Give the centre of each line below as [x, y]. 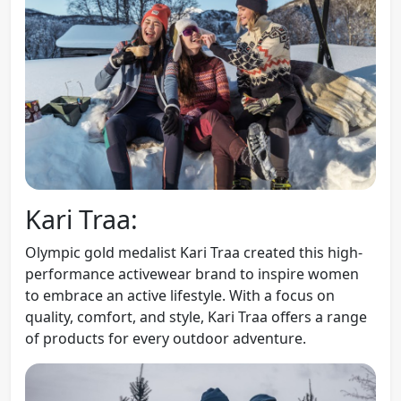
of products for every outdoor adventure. [166, 338]
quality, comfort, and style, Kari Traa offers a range [196, 316]
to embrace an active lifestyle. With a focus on [180, 295]
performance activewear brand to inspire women [192, 273]
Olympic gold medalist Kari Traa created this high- [194, 252]
